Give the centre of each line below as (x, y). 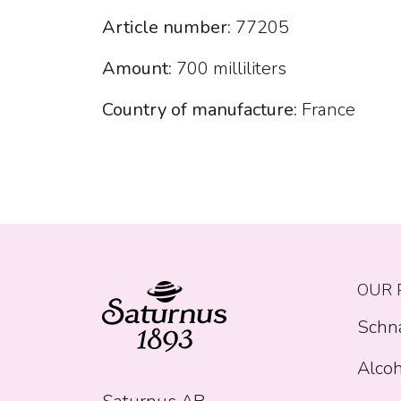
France (326, 110)
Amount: (137, 69)
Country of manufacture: (200, 110)
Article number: (166, 28)
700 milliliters (229, 69)
